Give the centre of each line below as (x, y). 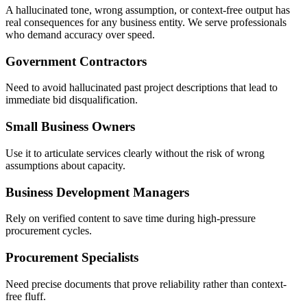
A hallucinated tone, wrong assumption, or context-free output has (148, 10)
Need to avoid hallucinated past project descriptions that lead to (142, 88)
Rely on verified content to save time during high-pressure (131, 219)
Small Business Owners (70, 127)
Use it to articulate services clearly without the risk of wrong (135, 153)
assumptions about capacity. (65, 165)
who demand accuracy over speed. (80, 35)
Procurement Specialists (72, 258)
